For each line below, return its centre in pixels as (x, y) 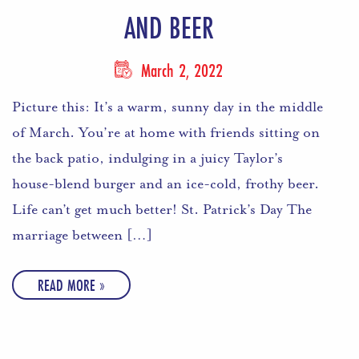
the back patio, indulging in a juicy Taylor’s (147, 158)
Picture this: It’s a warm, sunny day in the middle (167, 107)
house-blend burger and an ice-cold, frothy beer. (165, 184)
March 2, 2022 (180, 71)
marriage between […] (82, 235)
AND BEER (169, 28)
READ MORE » (71, 285)
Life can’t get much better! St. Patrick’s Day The (162, 210)
